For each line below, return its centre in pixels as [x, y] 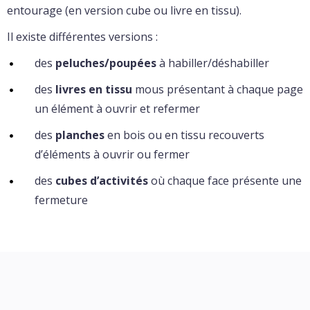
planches [80, 135]
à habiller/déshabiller [213, 63]
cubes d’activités [102, 180]
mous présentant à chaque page [218, 89]
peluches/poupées [106, 63]
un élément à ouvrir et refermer [117, 108]
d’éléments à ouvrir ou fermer [112, 154]
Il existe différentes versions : [82, 36]
